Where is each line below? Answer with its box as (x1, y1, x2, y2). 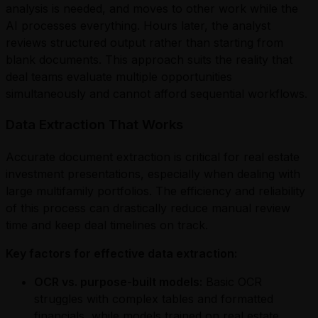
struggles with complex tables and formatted (34, 291, 273, 306)
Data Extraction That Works (6, 116, 183, 133)
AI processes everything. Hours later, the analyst (6, 18, 270, 33)
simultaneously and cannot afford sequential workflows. (6, 86, 307, 101)
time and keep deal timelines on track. (6, 217, 208, 232)
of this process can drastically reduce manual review (6, 200, 290, 215)
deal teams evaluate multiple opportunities (6, 69, 232, 84)
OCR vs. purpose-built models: (34, 274, 202, 289)
